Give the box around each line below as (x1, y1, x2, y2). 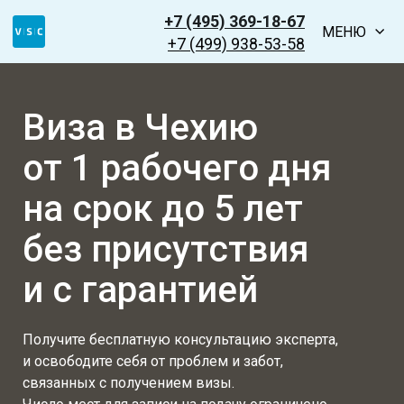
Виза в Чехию (23, 106, 258, 149)
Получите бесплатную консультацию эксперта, (23, 331, 342, 348)
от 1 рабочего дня (23, 147, 332, 189)
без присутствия (23, 228, 318, 271)
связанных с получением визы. (23, 374, 234, 391)
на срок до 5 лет (23, 188, 303, 230)
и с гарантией (23, 269, 258, 311)
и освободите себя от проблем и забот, (23, 353, 283, 370)
